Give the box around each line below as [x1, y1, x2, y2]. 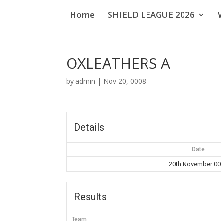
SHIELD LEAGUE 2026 [107, 8, 195, 20]
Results [74, 191, 107, 203]
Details [74, 121, 105, 133]
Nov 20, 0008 [103, 76, 147, 86]
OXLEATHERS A [66, 53, 171, 73]
